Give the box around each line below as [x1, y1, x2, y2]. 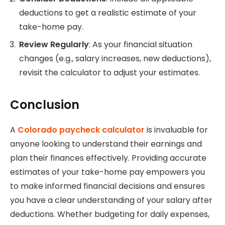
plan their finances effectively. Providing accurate [10, 152, 206, 164]
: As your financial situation [89, 38, 192, 50]
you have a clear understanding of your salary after [10, 194, 212, 206]
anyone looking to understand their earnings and [10, 138, 202, 150]
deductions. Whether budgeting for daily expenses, [10, 208, 209, 220]
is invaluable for [145, 124, 208, 136]
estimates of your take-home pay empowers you [10, 166, 205, 178]
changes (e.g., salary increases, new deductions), [19, 52, 211, 64]
